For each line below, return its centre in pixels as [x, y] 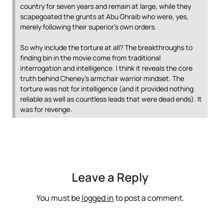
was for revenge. [46, 109]
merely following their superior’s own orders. [88, 27]
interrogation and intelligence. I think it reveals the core [106, 68]
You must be [59, 198]
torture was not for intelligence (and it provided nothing [107, 89]
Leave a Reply [110, 177]
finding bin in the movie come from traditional [90, 58]
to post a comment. [149, 198]
